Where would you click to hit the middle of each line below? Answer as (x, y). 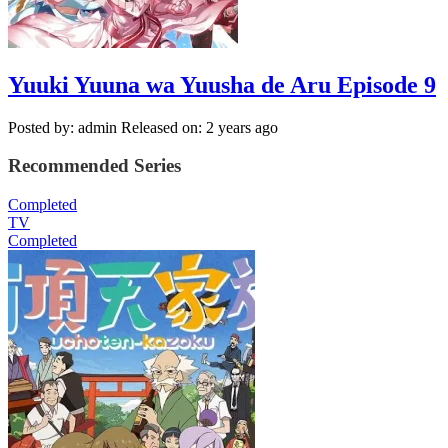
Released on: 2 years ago (199, 127)
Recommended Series (94, 166)
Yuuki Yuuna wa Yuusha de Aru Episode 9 (222, 84)
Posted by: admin (62, 127)
